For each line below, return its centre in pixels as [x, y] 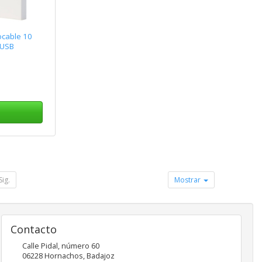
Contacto [33, 230]
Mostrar [189, 180]
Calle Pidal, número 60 [61, 246]
